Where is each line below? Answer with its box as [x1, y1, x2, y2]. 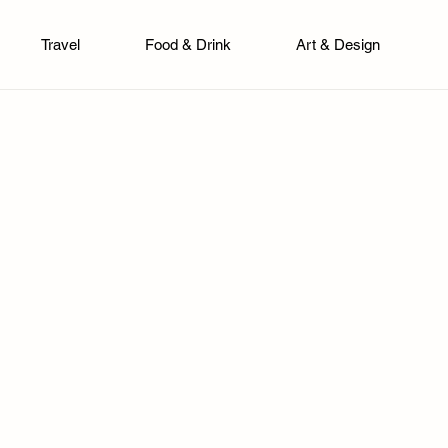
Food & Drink [145, 36, 232, 54]
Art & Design [296, 36, 381, 54]
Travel [41, 36, 81, 54]
